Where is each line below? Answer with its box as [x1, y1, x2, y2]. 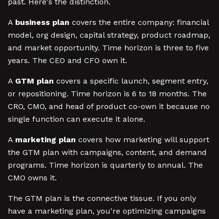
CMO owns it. [8, 173, 57, 182]
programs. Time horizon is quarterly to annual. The [8, 160, 203, 170]
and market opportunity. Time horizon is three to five [8, 43, 209, 52]
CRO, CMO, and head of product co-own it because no [8, 102, 210, 111]
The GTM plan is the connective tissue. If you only [8, 194, 196, 203]
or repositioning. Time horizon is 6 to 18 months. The [8, 89, 207, 98]
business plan [15, 18, 69, 27]
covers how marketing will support [76, 135, 209, 144]
